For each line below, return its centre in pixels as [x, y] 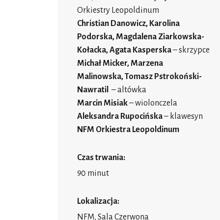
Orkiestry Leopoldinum [118, 11]
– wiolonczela [153, 103]
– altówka [129, 90]
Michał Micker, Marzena [120, 64]
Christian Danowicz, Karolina [128, 24]
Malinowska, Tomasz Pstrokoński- [139, 77]
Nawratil [94, 90]
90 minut [93, 174]
